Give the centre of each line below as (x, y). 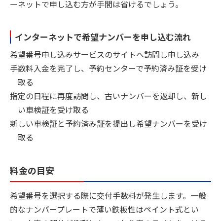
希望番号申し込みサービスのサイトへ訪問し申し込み (105, 54)
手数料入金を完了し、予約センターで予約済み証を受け (108, 68)
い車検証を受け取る (53, 109)
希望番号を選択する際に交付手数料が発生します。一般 (108, 196)
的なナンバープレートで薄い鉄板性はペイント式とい (104, 209)
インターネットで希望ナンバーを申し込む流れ (103, 37)
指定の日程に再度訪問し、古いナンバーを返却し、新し (109, 95)
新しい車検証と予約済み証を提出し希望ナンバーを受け (109, 123)
